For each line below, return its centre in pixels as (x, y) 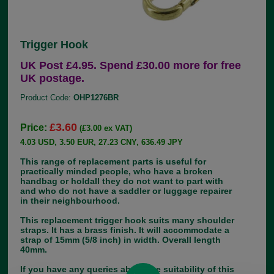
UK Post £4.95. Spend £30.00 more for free (131, 65)
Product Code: (47, 97)
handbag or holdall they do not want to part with (122, 181)
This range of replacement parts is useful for (113, 161)
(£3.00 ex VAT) (106, 128)
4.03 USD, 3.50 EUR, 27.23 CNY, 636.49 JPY (102, 142)
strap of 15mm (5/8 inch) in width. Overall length (121, 239)
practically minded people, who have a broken (117, 171)
